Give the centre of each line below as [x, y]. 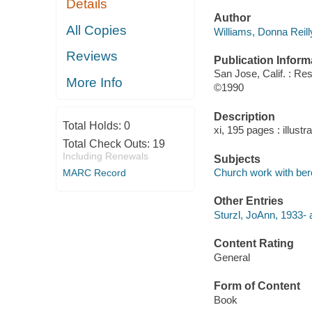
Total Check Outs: [107, 144]
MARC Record [94, 173]
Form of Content [257, 286]
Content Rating [253, 244]
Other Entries [248, 201]
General [232, 257]
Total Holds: [93, 126]
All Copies [97, 30]
